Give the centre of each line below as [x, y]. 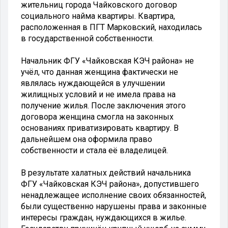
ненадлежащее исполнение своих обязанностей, [113, 195]
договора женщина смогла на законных [97, 117]
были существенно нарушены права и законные [114, 206]
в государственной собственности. [87, 38]
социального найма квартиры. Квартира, [98, 16]
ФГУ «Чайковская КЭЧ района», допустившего [110, 184]
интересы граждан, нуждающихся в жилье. [104, 217]
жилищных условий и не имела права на [98, 94]
